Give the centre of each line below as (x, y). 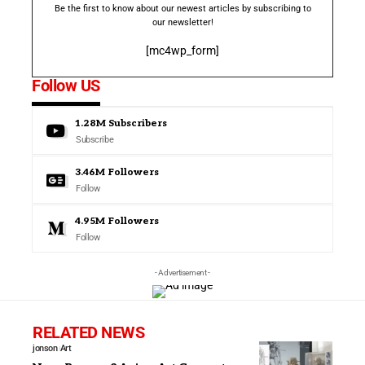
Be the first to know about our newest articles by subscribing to (182, 8)
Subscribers (138, 123)
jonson (45, 348)
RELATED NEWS (88, 332)
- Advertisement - (182, 272)
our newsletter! (182, 22)
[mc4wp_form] (182, 50)
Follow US (66, 85)
